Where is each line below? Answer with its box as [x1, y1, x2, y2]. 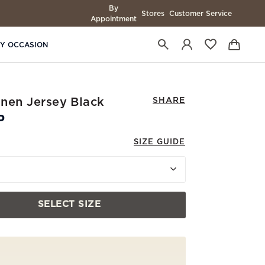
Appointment [91, 15, 137, 22]
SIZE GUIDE [134, 138, 185, 146]
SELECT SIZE [38, 200, 101, 209]
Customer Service [169, 9, 232, 17]
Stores [141, 9, 164, 17]
